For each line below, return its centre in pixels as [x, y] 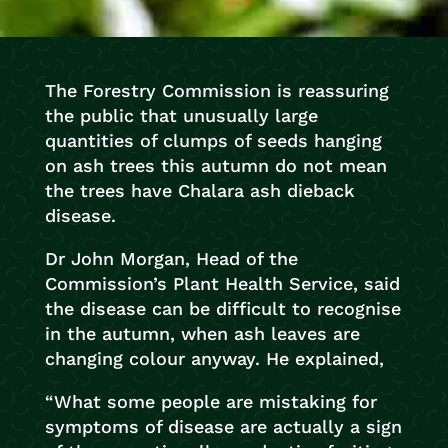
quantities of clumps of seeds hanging [213, 140]
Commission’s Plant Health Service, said [222, 283]
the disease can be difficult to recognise [222, 308]
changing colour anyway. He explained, [214, 358]
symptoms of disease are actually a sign [223, 426]
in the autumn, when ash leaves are [202, 333]
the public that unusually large [181, 115]
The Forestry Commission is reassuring [216, 90]
